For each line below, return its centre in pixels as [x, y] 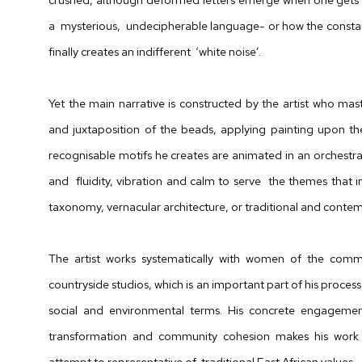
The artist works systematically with [144, 258]
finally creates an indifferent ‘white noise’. [155, 51]
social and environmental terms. [135, 310]
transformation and [101, 336]
